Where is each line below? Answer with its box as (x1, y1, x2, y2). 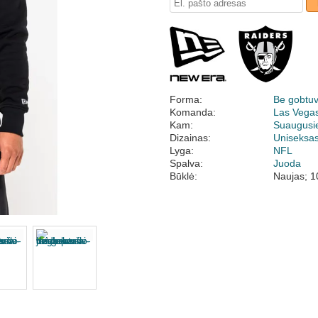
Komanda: (170, 106, 216, 118)
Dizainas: (170, 132, 211, 143)
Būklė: (170, 170, 197, 182)
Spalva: (170, 158, 203, 169)
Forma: (170, 94, 202, 105)
